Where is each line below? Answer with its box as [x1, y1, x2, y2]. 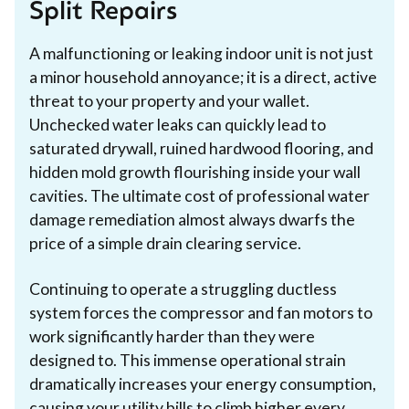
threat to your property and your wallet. [29, 90, 309, 110]
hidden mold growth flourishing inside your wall [29, 162, 361, 182]
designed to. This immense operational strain [29, 350, 346, 370]
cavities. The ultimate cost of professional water [29, 185, 370, 205]
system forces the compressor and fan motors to [29, 302, 372, 322]
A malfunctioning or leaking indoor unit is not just [29, 43, 373, 63]
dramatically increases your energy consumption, [29, 373, 376, 393]
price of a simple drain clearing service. [29, 233, 301, 253]
